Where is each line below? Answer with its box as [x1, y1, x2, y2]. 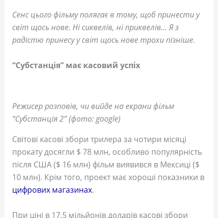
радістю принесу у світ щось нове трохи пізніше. [12, 35, 195, 46]
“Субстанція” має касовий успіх [12, 59, 140, 71]
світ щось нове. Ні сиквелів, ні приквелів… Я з [12, 22, 179, 33]
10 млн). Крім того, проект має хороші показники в [12, 171, 204, 182]
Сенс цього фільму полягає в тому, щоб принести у [12, 9, 200, 20]
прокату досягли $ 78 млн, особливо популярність [12, 146, 202, 157]
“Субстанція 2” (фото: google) [12, 113, 121, 124]
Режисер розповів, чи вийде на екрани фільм [12, 100, 174, 111]
